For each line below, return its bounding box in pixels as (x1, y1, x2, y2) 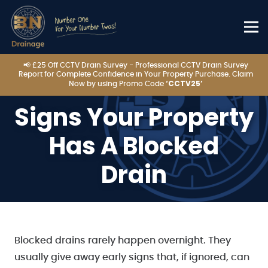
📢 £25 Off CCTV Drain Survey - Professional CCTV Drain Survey (23, 62, 248, 69)
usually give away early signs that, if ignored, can (14, 252, 249, 262)
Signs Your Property (14, 100, 254, 134)
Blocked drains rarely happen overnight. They (14, 236, 231, 245)
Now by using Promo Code (68, 80, 166, 87)
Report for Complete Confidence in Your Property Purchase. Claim (18, 71, 253, 78)
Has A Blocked (49, 129, 219, 163)
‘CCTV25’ (165, 78, 203, 89)
